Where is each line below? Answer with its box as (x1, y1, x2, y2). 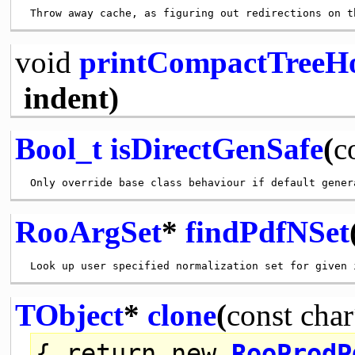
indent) (23, 80, 119, 115)
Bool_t (14, 131, 102, 166)
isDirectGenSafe (109, 131, 323, 166)
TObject (14, 297, 124, 332)
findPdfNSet (185, 214, 349, 249)
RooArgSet (14, 214, 162, 249)
